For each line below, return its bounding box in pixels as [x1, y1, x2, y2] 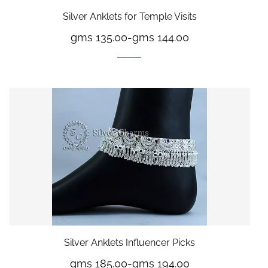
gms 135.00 [70, 31, 127, 44]
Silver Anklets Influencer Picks [64, 236, 195, 248]
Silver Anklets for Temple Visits [62, 10, 197, 22]
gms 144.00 [132, 31, 189, 44]
